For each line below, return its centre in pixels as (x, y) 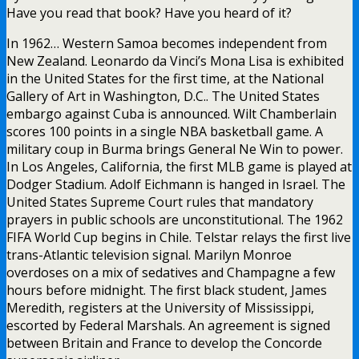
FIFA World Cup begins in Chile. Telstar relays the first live (179, 237)
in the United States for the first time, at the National (165, 78)
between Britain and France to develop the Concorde (164, 343)
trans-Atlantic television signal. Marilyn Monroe (149, 254)
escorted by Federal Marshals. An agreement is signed (168, 325)
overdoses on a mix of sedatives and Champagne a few (171, 272)
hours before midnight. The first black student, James (167, 290)
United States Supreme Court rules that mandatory (160, 202)
